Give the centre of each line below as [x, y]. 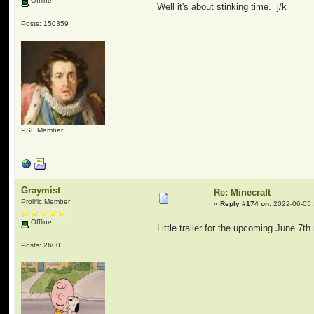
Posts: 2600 [41, 245]
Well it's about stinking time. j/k [222, 7]
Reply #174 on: [246, 204]
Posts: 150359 [45, 23]
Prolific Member [46, 202]
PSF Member [42, 130]
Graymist [41, 190]
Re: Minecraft [243, 192]
